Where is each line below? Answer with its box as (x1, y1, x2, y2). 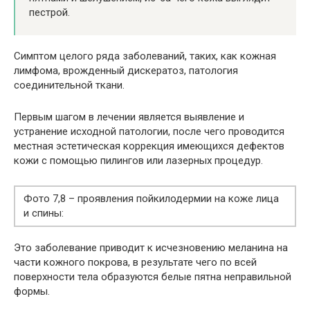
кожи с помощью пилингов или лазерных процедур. (14, 154, 263, 167)
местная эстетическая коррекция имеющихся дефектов (14, 140, 284, 153)
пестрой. (29, 6, 70, 19)
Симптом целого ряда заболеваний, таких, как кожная (14, 50, 276, 63)
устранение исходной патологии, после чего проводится (14, 125, 284, 138)
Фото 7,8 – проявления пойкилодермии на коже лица (24, 192, 279, 206)
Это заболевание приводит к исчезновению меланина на (14, 241, 288, 255)
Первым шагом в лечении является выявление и (14, 111, 244, 124)
